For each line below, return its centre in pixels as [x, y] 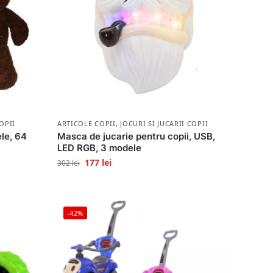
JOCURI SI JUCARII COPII [164, 123]
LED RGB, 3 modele [99, 147]
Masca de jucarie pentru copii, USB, [136, 136]
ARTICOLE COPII [86, 123]
